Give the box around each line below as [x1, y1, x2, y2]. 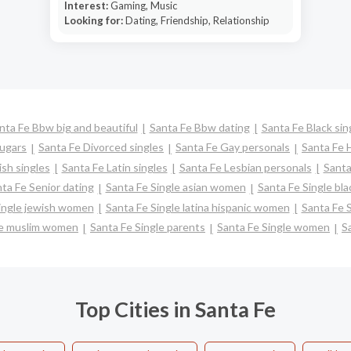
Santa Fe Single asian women [105, 180, 246, 194]
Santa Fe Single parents [90, 220, 205, 234]
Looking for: [63, 14, 125, 27]
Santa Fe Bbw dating [149, 121, 250, 134]
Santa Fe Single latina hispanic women [105, 200, 290, 214]
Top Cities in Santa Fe [75, 295, 276, 322]
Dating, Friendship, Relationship [125, 14, 270, 27]
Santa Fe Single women [217, 220, 330, 234]
